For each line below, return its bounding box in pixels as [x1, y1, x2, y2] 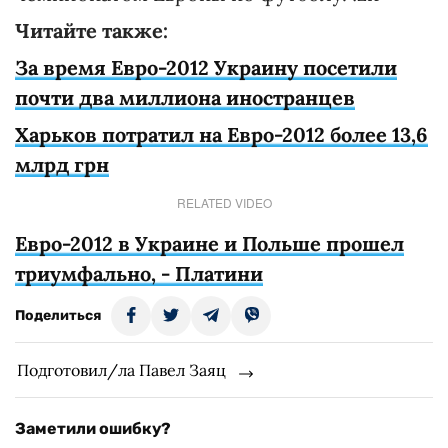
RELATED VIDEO [176, 194, 272, 211]
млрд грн [15, 152, 109, 177]
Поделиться [15, 307, 101, 324]
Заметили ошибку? [15, 419, 171, 438]
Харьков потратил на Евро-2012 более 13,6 [15, 122, 428, 147]
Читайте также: [15, 18, 168, 43]
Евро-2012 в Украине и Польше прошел [15, 231, 404, 256]
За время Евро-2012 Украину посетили [15, 55, 397, 80]
